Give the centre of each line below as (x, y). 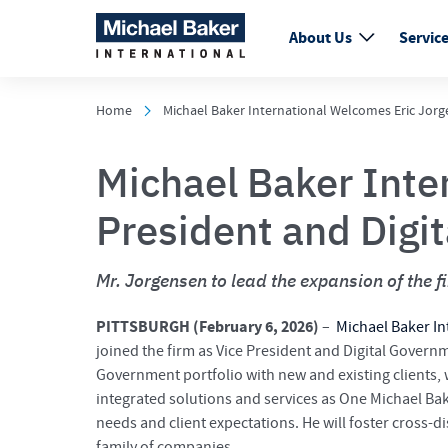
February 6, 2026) (260, 326)
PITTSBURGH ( (147, 326)
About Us (322, 38)
